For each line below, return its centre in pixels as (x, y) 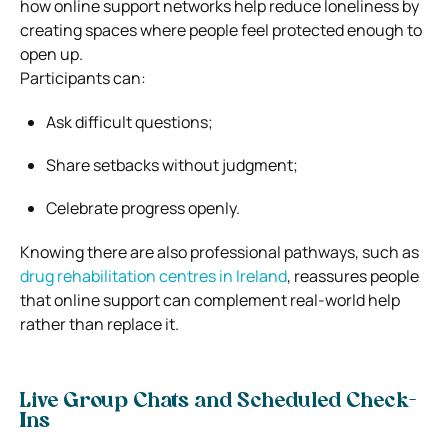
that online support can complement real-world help (210, 299)
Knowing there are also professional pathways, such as (219, 251)
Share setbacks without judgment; (172, 164)
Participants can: (83, 77)
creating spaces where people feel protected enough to (221, 29)
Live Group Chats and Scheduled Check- (218, 401)
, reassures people (353, 275)
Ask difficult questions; (129, 121)
